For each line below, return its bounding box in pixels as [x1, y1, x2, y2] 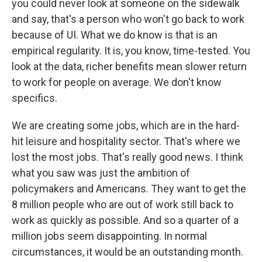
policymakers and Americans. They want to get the [12, 182, 246, 195]
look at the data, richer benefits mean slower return [12, 60, 247, 73]
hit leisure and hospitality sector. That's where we [12, 135, 240, 147]
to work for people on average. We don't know [12, 76, 222, 88]
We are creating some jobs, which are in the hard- [12, 119, 240, 132]
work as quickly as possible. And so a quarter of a [12, 214, 239, 226]
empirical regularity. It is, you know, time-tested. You [12, 44, 250, 57]
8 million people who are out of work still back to [12, 198, 233, 211]
